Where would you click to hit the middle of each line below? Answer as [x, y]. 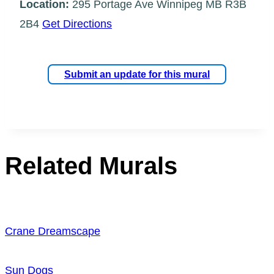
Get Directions [77, 24]
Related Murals [91, 165]
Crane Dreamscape [53, 231]
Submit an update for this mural [137, 75]
